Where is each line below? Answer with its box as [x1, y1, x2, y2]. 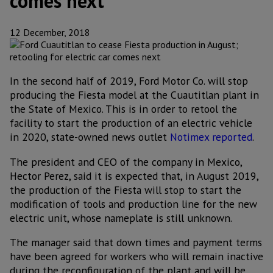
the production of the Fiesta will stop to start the [10, 182, 241, 197]
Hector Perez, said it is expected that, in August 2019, [10, 168, 258, 183]
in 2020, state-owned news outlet [10, 130, 170, 144]
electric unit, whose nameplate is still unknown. [10, 210, 232, 225]
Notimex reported [170, 130, 252, 144]
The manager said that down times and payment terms [10, 235, 262, 250]
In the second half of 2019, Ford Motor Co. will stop [10, 74, 248, 88]
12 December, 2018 [10, 26, 90, 39]
